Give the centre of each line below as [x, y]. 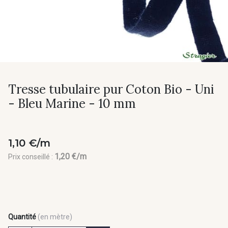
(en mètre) [55, 217]
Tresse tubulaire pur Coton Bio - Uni [111, 90]
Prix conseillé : [31, 157]
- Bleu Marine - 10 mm [72, 104]
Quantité [22, 217]
